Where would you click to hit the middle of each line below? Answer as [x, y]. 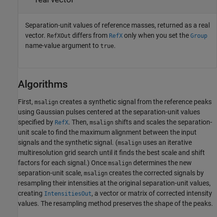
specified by [36, 122]
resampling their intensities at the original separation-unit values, [114, 183]
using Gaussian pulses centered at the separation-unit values [109, 112]
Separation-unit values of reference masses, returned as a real [117, 25]
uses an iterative [167, 143]
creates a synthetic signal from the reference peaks [135, 102]
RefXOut [59, 36]
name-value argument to [63, 46]
